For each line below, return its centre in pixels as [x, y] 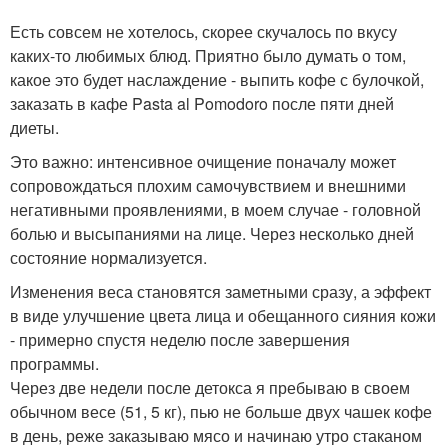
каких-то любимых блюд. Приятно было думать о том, [208, 55]
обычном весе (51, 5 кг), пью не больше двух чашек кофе [221, 411]
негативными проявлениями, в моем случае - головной [215, 209]
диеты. [34, 127]
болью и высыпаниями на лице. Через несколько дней [212, 233]
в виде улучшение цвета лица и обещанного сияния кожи [223, 315]
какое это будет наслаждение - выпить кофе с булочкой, [217, 79]
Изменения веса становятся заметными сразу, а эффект [220, 291]
